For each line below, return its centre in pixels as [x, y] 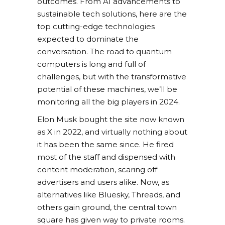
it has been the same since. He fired [105, 145]
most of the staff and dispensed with [106, 157]
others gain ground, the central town [107, 207]
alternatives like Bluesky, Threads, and [109, 195]
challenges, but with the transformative [112, 77]
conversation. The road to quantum [104, 52]
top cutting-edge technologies [96, 27]
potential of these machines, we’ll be [107, 89]
